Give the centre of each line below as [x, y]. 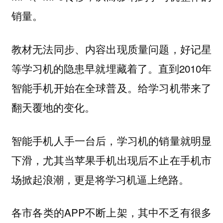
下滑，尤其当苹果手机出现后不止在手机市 [111, 160]
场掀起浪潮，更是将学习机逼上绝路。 [100, 179]
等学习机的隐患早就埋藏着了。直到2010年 [111, 68]
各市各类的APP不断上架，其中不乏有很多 [111, 212]
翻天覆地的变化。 [53, 107]
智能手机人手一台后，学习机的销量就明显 [111, 140]
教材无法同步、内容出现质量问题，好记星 [111, 49]
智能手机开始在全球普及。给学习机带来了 [111, 87]
